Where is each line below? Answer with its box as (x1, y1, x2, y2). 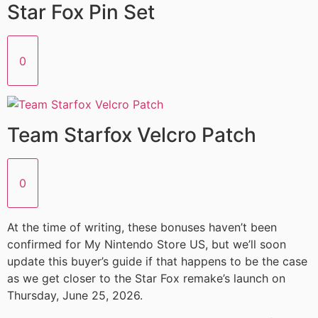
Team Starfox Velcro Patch (7, 122, 256, 147)
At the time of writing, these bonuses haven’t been (7, 219, 277, 234)
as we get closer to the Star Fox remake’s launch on (7, 270, 285, 285)
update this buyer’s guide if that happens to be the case (7, 253, 307, 268)
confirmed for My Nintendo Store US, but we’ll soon (7, 236, 286, 251)
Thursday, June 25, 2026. (7, 287, 143, 302)
